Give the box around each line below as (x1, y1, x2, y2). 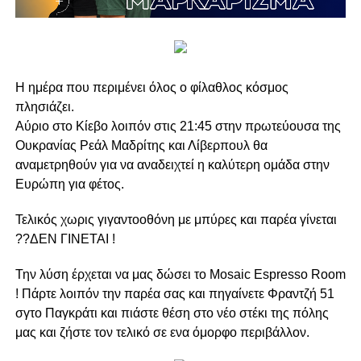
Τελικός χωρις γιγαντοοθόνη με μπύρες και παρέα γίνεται (15, 213, 337, 227)
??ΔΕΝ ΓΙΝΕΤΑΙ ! (15, 232, 115, 247)
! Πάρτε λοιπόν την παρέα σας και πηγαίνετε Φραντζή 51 (15, 287, 334, 301)
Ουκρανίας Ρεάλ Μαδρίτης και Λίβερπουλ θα (15, 139, 268, 153)
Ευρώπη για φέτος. (15, 177, 124, 192)
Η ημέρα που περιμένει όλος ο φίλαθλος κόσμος (15, 81, 288, 95)
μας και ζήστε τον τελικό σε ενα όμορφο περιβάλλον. (15, 326, 309, 340)
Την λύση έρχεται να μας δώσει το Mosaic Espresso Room (15, 268, 346, 282)
